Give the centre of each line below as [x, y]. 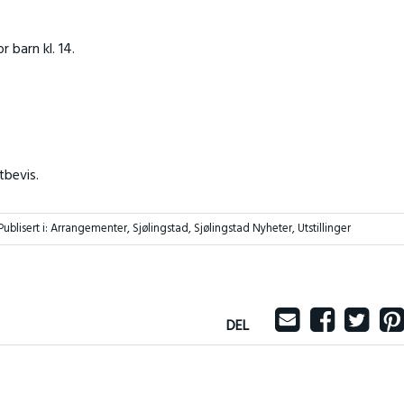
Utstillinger [324, 229]
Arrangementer [88, 229]
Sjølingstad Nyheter [243, 229]
